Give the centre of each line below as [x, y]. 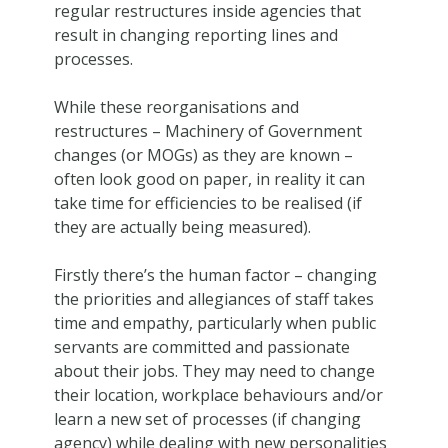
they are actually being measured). [182, 226]
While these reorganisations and [176, 106]
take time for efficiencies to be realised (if [207, 202]
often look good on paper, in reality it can [209, 178]
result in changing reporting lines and [195, 34]
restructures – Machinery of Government [207, 130]
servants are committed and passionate [201, 346]
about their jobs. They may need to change [214, 370]
